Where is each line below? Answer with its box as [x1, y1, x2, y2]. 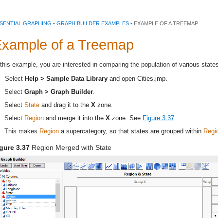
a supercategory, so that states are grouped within [59, 127, 203, 135]
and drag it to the [39, 101, 91, 109]
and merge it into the [44, 114, 106, 122]
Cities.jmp [137, 74, 165, 82]
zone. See [110, 114, 143, 122]
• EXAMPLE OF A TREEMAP [129, 20, 198, 26]
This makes [4, 127, 39, 135]
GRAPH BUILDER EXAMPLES [56, 20, 129, 26]
